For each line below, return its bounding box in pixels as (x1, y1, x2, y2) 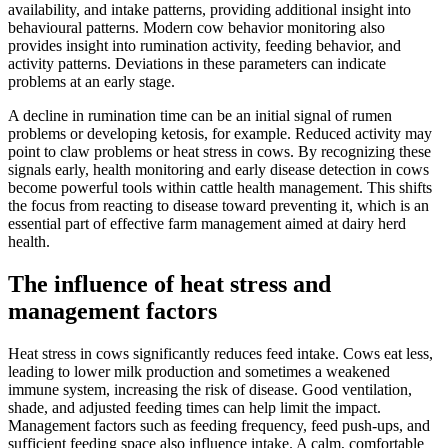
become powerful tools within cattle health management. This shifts (8, 178, 432, 196)
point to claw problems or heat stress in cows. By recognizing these (8, 142, 431, 160)
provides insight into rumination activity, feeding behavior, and (8, 36, 401, 54)
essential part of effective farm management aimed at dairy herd (8, 214, 406, 232)
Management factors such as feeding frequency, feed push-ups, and (8, 416, 430, 434)
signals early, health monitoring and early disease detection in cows (8, 160, 429, 178)
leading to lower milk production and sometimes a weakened (8, 362, 390, 380)
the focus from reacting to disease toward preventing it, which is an (8, 196, 429, 214)
